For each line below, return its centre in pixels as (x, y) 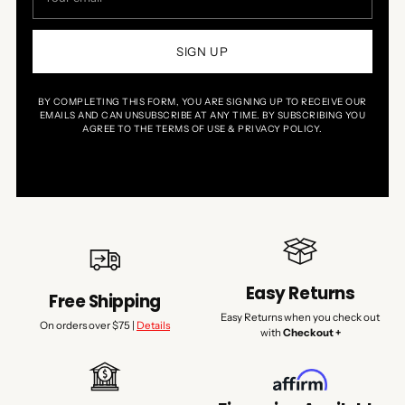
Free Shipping (105, 301)
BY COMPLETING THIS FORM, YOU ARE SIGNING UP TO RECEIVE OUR (202, 102)
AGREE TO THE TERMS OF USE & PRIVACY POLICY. (202, 129)
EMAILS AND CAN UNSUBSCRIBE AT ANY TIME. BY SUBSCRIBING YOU (202, 116)
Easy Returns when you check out (300, 318)
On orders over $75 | (88, 325)
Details (153, 325)
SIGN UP (202, 51)
